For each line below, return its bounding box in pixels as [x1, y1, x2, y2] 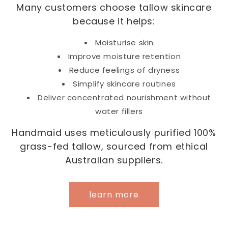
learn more [89, 189, 139, 201]
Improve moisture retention [68, 51, 181, 62]
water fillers [95, 106, 143, 117]
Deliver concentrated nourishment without [37, 92, 211, 103]
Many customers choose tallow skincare [16, 1, 212, 14]
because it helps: [73, 15, 155, 28]
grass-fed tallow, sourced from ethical [20, 140, 208, 153]
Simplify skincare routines [73, 78, 176, 90]
